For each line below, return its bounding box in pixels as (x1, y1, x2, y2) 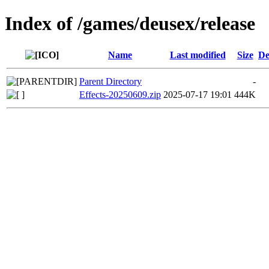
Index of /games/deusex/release (5, 13, 255, 35)
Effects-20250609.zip (79, 89, 161, 100)
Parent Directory (79, 76, 142, 86)
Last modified (169, 49, 226, 60)
